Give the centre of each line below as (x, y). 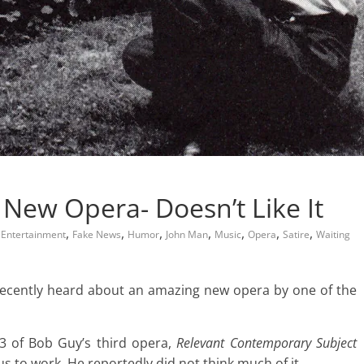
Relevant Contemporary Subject (266, 343)
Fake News (97, 234)
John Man (187, 234)
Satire (296, 234)
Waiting (333, 234)
